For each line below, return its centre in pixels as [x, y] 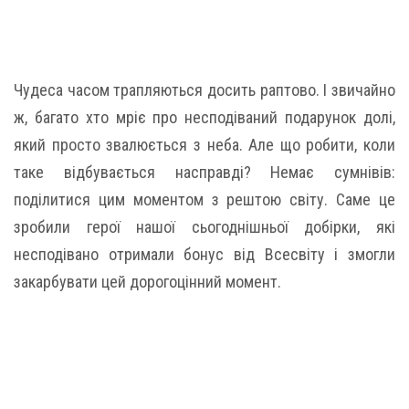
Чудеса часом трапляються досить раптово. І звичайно [204, 90]
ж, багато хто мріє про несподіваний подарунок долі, [204, 117]
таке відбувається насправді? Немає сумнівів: [204, 172]
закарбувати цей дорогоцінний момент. [147, 282]
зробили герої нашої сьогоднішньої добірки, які [204, 227]
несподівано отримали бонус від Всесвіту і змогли [204, 254]
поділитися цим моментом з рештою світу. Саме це [204, 199]
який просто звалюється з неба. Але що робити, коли [204, 145]
